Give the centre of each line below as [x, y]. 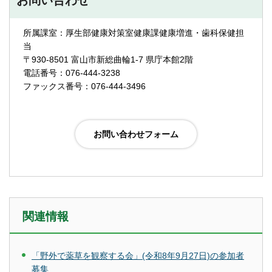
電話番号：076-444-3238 [72, 73]
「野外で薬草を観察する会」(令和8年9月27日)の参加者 [138, 255]
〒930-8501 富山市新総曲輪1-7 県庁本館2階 [108, 59]
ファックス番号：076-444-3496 [84, 86]
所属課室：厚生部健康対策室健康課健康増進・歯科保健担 [134, 32]
